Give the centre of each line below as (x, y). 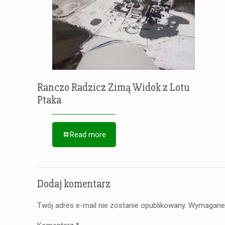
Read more (88, 134)
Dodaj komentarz (74, 184)
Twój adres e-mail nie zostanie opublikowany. (112, 205)
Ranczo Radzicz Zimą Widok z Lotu (113, 87)
